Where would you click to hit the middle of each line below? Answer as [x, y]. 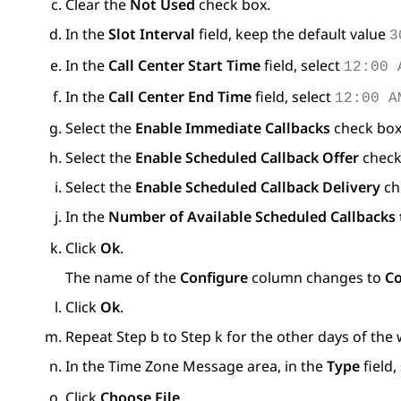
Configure [214, 278]
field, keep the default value [292, 34]
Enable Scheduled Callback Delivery [258, 188]
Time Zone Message [176, 367]
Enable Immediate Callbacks [233, 128]
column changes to [316, 278]
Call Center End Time [180, 97]
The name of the [123, 278]
